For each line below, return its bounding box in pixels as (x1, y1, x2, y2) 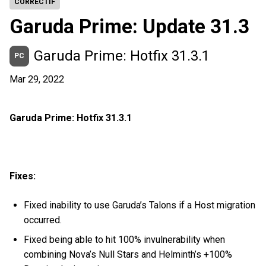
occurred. (24, 214, 65, 226)
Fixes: (9, 170, 38, 182)
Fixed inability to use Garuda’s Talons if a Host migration (24, 199, 256, 211)
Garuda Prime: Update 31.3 (9, 15, 249, 38)
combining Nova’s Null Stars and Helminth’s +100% (24, 249, 233, 261)
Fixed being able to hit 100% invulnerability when (24, 234, 226, 246)
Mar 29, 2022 (9, 74, 64, 85)
